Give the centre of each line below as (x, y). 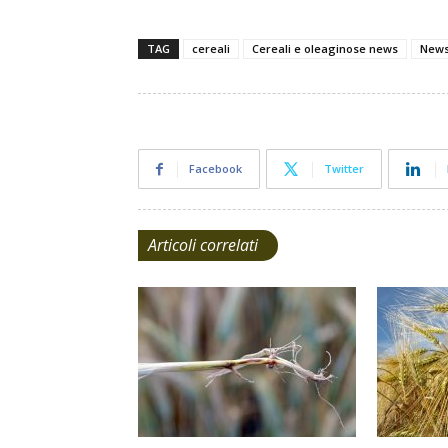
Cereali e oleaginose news (325, 48)
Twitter (344, 168)
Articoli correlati (203, 245)
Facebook (215, 168)
